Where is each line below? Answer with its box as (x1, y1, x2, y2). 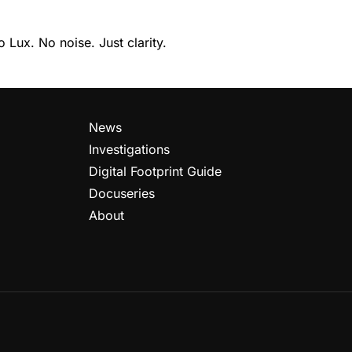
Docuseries (89, 185, 156, 201)
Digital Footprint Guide (89, 163, 222, 179)
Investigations (89, 141, 170, 157)
